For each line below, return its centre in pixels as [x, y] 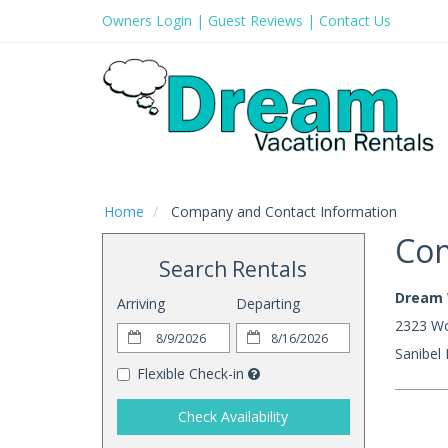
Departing [268, 303]
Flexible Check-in [190, 373]
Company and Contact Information [282, 211]
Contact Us [355, 20]
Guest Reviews [255, 20]
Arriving [141, 303]
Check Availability [233, 416]
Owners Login [147, 20]
